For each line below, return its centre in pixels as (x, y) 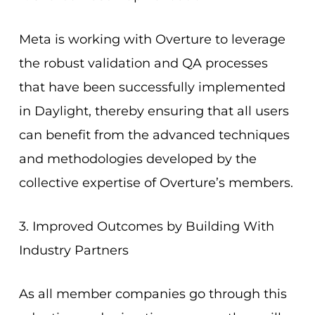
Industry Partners (73, 250)
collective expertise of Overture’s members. (156, 182)
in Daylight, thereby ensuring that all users (154, 111)
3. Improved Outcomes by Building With (146, 226)
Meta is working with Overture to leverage (152, 39)
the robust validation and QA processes (143, 63)
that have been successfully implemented (152, 87)
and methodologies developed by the (137, 159)
